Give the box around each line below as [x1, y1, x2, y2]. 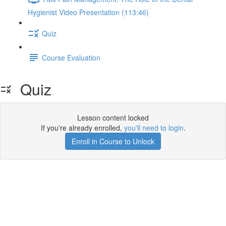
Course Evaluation [42, 52, 100, 63]
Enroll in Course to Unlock [72, 136, 154, 146]
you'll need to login [124, 123, 184, 133]
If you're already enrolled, [40, 123, 124, 133]
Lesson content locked [77, 112, 149, 123]
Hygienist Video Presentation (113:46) [28, 7, 149, 17]
